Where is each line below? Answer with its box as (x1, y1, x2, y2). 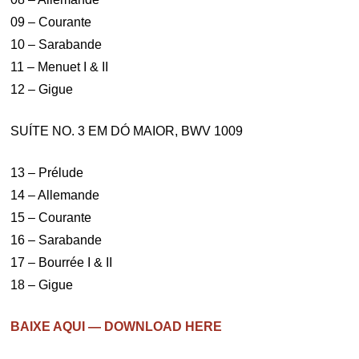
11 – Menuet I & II (10, 60, 109, 74)
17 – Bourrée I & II (10, 256, 113, 269)
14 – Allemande (10, 188, 100, 202)
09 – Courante (10, 15, 92, 29)
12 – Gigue (10, 83, 74, 96)
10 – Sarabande (10, 38, 103, 51)
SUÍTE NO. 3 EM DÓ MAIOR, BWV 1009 (10, 124, 244, 138)
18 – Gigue (10, 278, 74, 292)
